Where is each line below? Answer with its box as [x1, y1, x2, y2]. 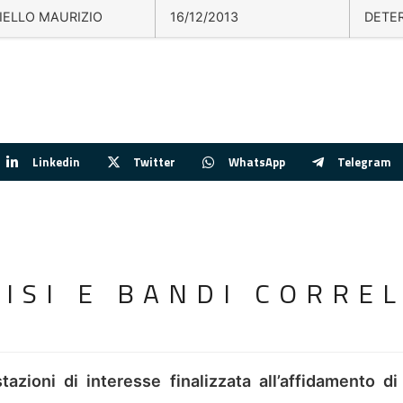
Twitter [132, 152, 175, 171]
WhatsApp [228, 152, 285, 171]
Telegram [337, 152, 392, 171]
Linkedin [31, 152, 80, 171]
